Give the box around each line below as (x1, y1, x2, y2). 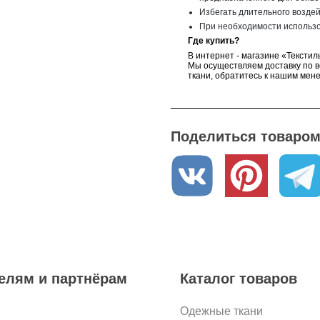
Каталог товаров (179, 270, 297, 286)
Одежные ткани (179, 304, 263, 317)
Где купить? (188, 35, 239, 46)
